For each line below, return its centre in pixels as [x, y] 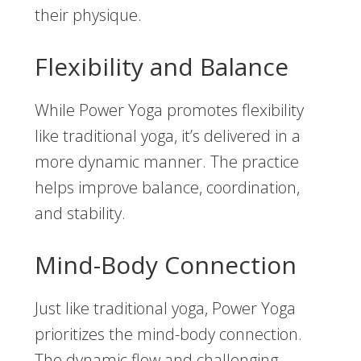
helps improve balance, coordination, [167, 188]
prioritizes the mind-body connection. [168, 334]
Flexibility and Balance [161, 67]
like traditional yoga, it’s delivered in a [167, 136]
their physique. [88, 15]
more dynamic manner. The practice [166, 162]
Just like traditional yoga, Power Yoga [165, 309]
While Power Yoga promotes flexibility [169, 110]
